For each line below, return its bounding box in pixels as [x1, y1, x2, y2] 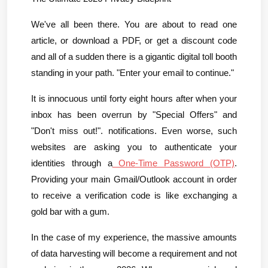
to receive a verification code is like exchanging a [31, 190, 237, 200]
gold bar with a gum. [31, 206, 109, 217]
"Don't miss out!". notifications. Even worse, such [31, 126, 237, 136]
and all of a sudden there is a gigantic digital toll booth [31, 51, 237, 62]
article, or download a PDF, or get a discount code [31, 35, 237, 45]
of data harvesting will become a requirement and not [31, 248, 237, 258]
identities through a [31, 158, 112, 168]
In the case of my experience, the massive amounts [31, 232, 237, 242]
